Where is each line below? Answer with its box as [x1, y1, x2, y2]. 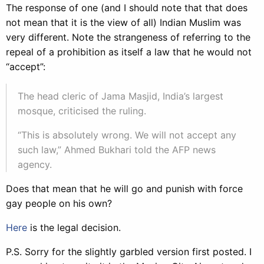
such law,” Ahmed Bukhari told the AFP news [18, 144, 216, 156]
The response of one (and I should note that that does [6, 2, 247, 14]
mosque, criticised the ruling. [18, 105, 146, 117]
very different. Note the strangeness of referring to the [6, 31, 250, 43]
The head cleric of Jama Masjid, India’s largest [18, 90, 223, 102]
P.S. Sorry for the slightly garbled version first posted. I [6, 246, 252, 258]
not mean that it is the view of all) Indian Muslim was [6, 16, 241, 28]
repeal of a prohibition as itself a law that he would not [6, 46, 252, 58]
